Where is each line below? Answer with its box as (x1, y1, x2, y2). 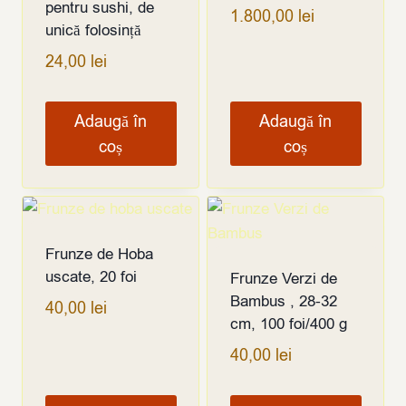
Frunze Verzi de (229, 267, 337, 289)
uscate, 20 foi (44, 266, 137, 287)
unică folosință (44, 20, 141, 42)
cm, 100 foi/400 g (229, 313, 347, 334)
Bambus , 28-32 (229, 290, 337, 312)
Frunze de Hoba (44, 243, 153, 265)
